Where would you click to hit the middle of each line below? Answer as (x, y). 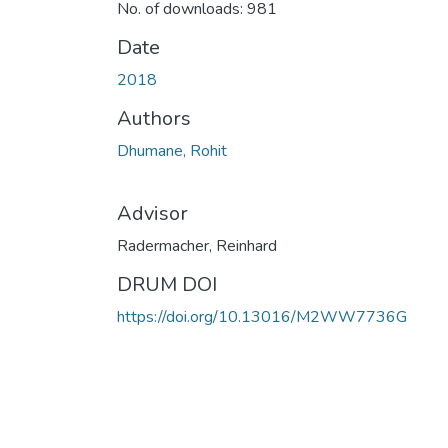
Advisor (152, 213)
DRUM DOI (167, 284)
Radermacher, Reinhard (197, 245)
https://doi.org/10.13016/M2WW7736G (262, 316)
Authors (154, 118)
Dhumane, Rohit (172, 150)
